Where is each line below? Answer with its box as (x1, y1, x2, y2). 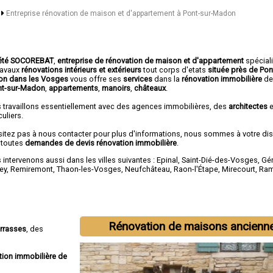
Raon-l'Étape (174, 164, 219, 174)
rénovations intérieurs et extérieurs (21, 65, 142, 74)
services (123, 74, 153, 83)
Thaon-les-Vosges (57, 164, 122, 174)
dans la (152, 74, 182, 83)
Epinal (157, 155, 179, 165)
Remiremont (10, 164, 54, 174)
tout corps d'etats (141, 65, 208, 74)
